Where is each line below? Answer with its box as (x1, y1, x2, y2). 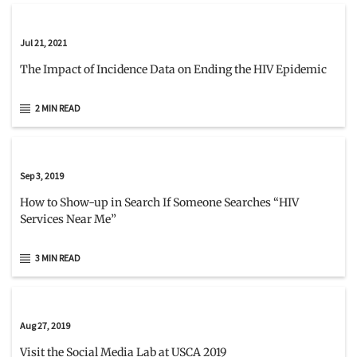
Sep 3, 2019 (20, 170, 64, 182)
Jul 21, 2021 (20, 37, 67, 49)
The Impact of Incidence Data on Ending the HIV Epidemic (20, 62, 327, 77)
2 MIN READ (35, 102, 80, 115)
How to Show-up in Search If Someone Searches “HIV (20, 195, 299, 210)
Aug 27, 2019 (20, 319, 70, 331)
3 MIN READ (35, 252, 80, 265)
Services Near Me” (20, 212, 116, 227)
